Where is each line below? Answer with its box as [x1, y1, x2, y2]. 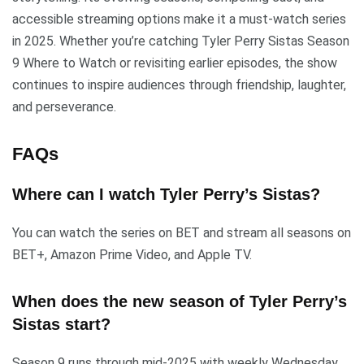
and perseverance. [12, 99, 116, 115]
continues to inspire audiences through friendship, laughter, [12, 77, 346, 93]
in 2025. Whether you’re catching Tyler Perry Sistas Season [12, 33, 349, 50]
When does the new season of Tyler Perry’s [12, 292, 347, 311]
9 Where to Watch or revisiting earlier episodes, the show [12, 55, 337, 71]
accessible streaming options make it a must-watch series [12, 11, 346, 28]
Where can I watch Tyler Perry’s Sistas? [12, 185, 320, 204]
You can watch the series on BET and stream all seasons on [12, 225, 351, 241]
